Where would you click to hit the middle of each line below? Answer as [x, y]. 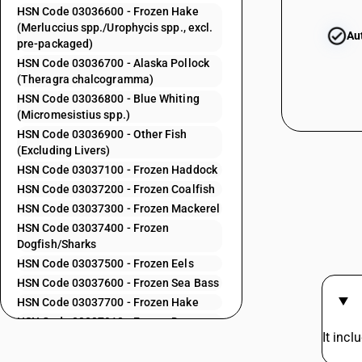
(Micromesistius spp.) [74, 115]
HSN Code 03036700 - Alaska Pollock [113, 63]
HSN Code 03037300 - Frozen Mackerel [118, 208]
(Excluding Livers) [64, 150]
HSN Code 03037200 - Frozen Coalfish [116, 189]
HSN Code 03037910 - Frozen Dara [107, 322]
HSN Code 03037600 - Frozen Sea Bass [118, 283]
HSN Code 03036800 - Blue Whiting [108, 99]
